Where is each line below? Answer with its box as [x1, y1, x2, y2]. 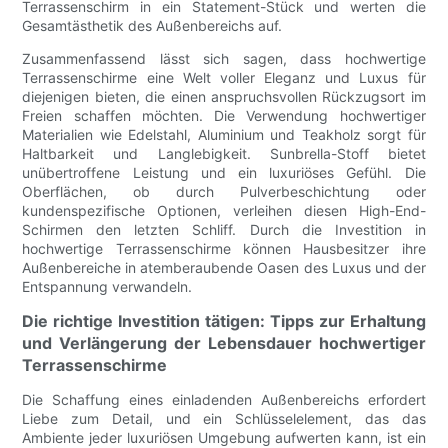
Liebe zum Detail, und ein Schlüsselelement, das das [22, 410, 426, 428]
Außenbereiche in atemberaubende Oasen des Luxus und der [22, 259, 426, 277]
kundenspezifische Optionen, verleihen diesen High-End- [22, 202, 426, 220]
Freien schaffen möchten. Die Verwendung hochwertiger [22, 107, 426, 125]
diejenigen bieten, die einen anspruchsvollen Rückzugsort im [22, 88, 426, 106]
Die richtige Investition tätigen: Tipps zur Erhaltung [22, 311, 426, 332]
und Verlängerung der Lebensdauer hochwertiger [22, 333, 426, 354]
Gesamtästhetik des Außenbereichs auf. [22, 17, 283, 35]
